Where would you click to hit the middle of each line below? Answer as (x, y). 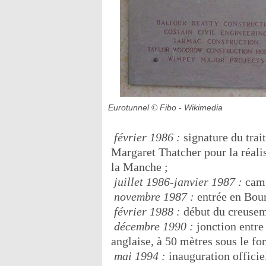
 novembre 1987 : (153, 196)
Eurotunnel (129, 107)
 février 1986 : (146, 137)
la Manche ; (140, 167)
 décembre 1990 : (152, 226)
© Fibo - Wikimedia (187, 107)
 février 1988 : (146, 211)
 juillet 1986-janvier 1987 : (177, 181)
